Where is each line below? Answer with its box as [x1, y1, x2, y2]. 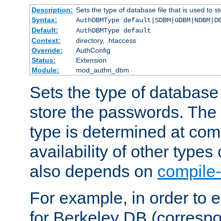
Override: [31, 46, 63, 54]
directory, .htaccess [75, 36, 136, 44]
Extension [75, 56, 107, 64]
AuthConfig [75, 46, 110, 54]
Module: [31, 66, 59, 74]
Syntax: [31, 15, 57, 24]
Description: [31, 5, 73, 14]
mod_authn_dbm [75, 66, 129, 74]
